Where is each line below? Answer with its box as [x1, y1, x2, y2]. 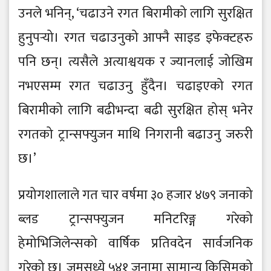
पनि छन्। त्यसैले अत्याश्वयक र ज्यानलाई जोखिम [18, 51, 253, 74]
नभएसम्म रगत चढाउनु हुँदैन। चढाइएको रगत [18, 75, 253, 98]
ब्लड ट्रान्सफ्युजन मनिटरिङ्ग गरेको [18, 208, 253, 231]
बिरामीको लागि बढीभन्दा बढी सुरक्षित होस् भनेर [18, 99, 253, 122]
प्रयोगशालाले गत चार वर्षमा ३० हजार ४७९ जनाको [18, 184, 253, 207]
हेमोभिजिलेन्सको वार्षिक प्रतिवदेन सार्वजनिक [18, 232, 253, 255]
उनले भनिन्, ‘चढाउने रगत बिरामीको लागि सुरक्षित [18, 2, 253, 25]
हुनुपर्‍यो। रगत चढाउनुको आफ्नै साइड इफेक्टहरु [18, 27, 253, 50]
